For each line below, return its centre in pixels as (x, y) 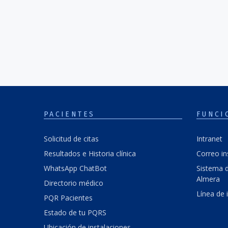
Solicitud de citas (71, 138)
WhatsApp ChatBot (75, 168)
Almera (208, 179)
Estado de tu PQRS (75, 212)
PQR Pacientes (68, 197)
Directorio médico (74, 183)
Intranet (209, 138)
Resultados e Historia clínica (90, 153)
